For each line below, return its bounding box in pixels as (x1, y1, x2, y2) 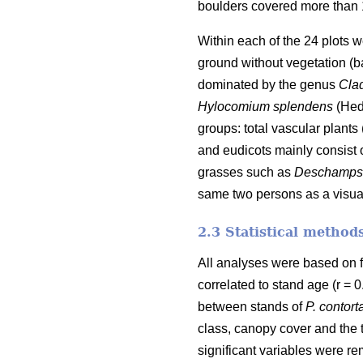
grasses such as (198, 164, 294, 179)
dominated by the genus (198, 77, 339, 92)
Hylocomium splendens (198, 99, 336, 113)
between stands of (198, 299, 305, 314)
